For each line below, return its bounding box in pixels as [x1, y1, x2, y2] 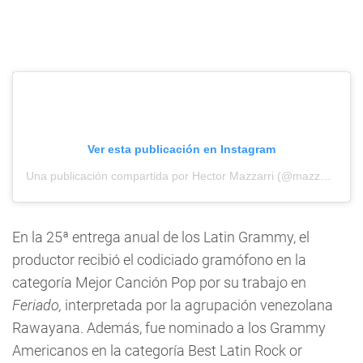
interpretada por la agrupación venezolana [62, 297, 333, 314]
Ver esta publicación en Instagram [88, 143, 275, 156]
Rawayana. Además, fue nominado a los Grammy [12, 319, 326, 336]
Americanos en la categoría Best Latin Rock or [12, 342, 302, 359]
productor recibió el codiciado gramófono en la [12, 251, 306, 268]
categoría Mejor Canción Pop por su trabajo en [12, 274, 306, 291]
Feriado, [12, 297, 62, 314]
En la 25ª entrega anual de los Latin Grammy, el [12, 228, 310, 246]
